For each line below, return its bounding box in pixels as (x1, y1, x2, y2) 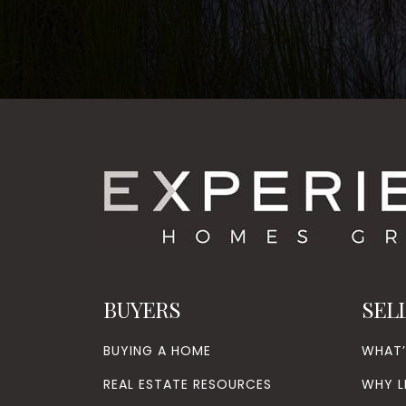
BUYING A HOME (103, 342, 211, 361)
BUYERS (103, 295, 180, 324)
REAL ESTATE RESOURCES (103, 375, 272, 394)
